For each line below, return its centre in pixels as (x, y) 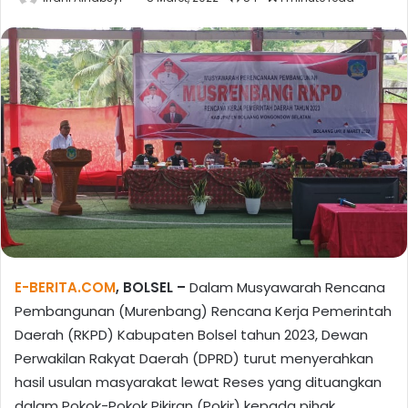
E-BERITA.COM (65, 287)
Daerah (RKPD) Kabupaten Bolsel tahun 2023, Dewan (191, 334)
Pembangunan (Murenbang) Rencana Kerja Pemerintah (203, 311)
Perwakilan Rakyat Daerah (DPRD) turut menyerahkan (194, 358)
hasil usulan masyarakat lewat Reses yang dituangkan (198, 382)
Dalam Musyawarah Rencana (286, 287)
